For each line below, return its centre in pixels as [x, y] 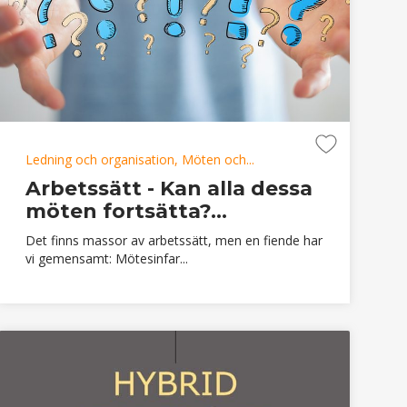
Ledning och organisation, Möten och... [139, 159]
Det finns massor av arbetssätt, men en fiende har [174, 240]
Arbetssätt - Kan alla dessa [169, 188]
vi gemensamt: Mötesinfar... [106, 258]
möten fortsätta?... [126, 211]
